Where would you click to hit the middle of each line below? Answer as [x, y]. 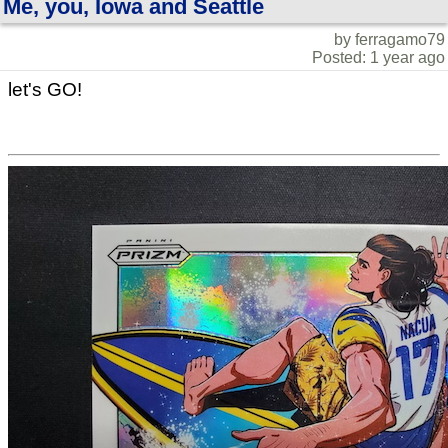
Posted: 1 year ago [378, 57]
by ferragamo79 [389, 39]
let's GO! [45, 89]
